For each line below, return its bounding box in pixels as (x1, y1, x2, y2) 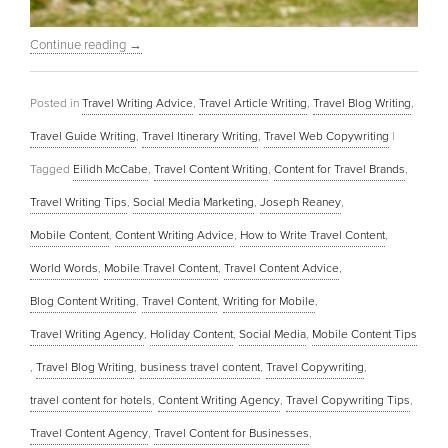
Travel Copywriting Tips (286, 393, 410, 408)
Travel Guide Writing (30, 129, 136, 144)
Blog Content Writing (30, 294, 136, 309)
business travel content (140, 360, 260, 375)
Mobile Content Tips (312, 327, 417, 342)
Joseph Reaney (260, 195, 341, 210)
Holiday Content (150, 327, 233, 342)
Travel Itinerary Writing (142, 129, 258, 144)
